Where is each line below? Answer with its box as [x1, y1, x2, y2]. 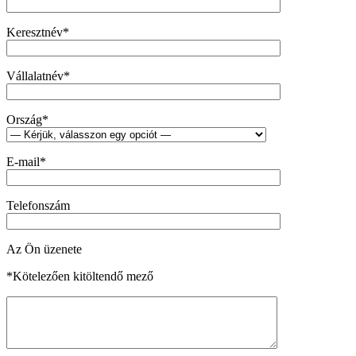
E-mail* [6, 154, 46, 168]
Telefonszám [6, 198, 70, 212]
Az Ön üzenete [6, 242, 82, 256]
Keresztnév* [6, 25, 69, 39]
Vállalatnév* [6, 68, 70, 83]
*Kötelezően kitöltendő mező [6, 269, 153, 283]
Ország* [6, 112, 48, 126]
